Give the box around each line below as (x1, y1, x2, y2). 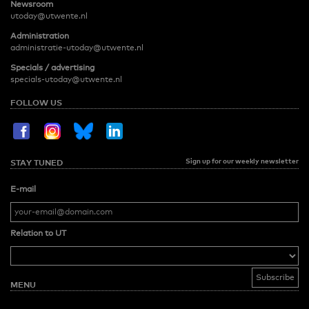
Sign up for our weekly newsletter (186, 157, 299, 166)
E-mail (10, 184, 36, 195)
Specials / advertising (10, 63, 94, 73)
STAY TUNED (10, 157, 63, 168)
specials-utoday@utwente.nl (10, 74, 122, 85)
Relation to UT (10, 228, 66, 239)
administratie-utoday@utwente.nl (10, 43, 143, 53)
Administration (10, 31, 69, 41)
